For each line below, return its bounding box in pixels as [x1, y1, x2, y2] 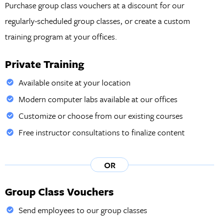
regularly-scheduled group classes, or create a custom [4, 15, 190, 27]
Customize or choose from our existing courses [19, 109, 183, 122]
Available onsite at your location [19, 76, 131, 88]
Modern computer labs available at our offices [19, 92, 178, 105]
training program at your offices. [4, 30, 117, 43]
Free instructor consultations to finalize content [19, 126, 185, 139]
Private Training [4, 56, 84, 72]
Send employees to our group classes [19, 203, 148, 216]
